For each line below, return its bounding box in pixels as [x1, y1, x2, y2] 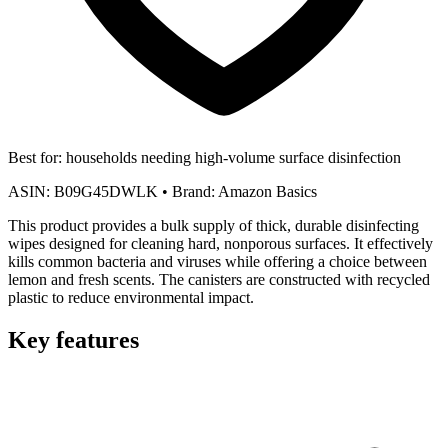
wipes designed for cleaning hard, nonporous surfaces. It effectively [8, 234, 433, 252]
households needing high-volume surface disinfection [62, 148, 401, 166]
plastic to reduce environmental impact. [8, 288, 254, 306]
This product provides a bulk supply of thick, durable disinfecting [8, 216, 419, 234]
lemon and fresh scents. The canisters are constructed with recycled [8, 270, 430, 288]
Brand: [172, 182, 215, 200]
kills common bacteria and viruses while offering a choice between [8, 252, 427, 270]
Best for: [8, 148, 62, 166]
